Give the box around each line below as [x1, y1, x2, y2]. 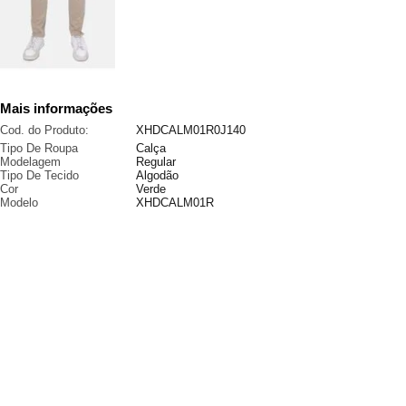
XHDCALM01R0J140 [136, 122, 246, 137]
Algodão [136, 168, 179, 182]
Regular [136, 154, 176, 169]
